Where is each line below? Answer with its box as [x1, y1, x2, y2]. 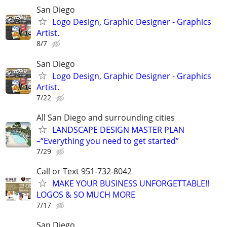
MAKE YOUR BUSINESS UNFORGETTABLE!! [52, 177, 209, 189]
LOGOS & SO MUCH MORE [36, 188, 135, 200]
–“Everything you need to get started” [36, 135, 179, 146]
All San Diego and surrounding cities [36, 111, 175, 123]
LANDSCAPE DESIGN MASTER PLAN [52, 124, 184, 135]
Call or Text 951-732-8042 [36, 165, 132, 177]
